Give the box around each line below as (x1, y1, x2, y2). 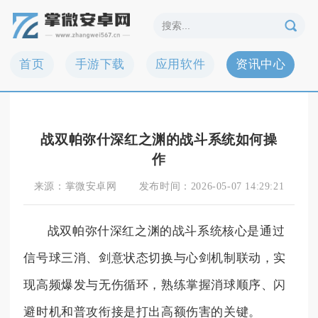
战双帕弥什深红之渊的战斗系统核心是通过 (47, 224, 285, 238)
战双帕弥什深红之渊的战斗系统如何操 (40, 130, 278, 148)
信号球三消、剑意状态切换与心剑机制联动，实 (23, 251, 286, 265)
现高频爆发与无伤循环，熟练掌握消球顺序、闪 (23, 278, 286, 292)
